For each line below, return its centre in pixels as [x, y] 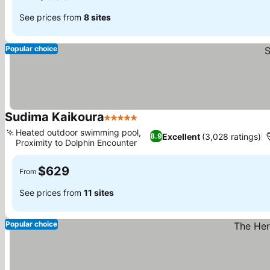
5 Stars [120, 124]
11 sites [99, 192]
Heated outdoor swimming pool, [78, 132]
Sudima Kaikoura [55, 117]
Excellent [181, 136]
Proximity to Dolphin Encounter [76, 143]
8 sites [97, 17]
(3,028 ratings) [231, 136]
